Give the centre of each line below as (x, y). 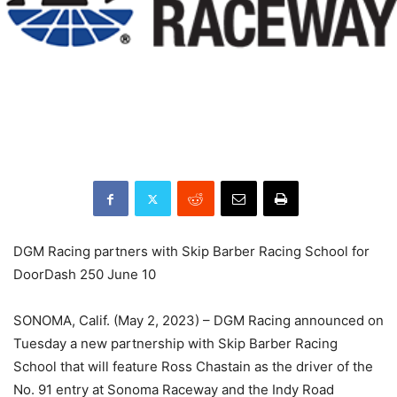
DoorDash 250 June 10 (85, 275)
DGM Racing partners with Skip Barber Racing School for (191, 252)
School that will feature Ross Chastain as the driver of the (193, 367)
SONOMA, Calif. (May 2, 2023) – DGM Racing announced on (198, 321)
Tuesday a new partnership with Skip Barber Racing (175, 344)
